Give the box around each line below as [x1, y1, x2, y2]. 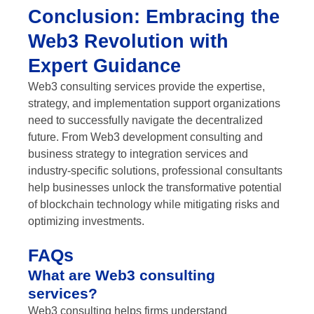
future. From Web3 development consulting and [28, 131, 263, 144]
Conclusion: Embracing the [28, 6, 280, 28]
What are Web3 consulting [28, 267, 215, 284]
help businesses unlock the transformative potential [28, 182, 282, 194]
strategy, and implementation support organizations [28, 97, 280, 110]
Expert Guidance [28, 55, 181, 77]
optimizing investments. [28, 215, 144, 228]
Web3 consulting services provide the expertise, [28, 81, 265, 93]
